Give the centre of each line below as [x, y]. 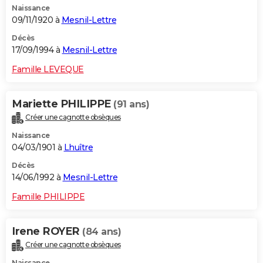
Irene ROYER [47, 232]
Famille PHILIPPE [48, 197]
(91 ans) [131, 104]
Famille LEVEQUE [48, 70]
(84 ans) [102, 232]
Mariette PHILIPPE [63, 104]
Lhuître [78, 148]
